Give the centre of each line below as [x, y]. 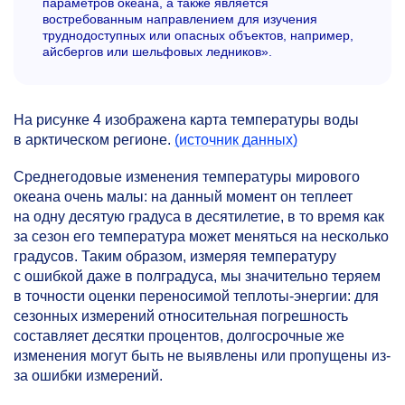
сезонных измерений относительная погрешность [181, 316]
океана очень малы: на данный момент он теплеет [183, 197]
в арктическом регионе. [94, 140]
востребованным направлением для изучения [180, 19]
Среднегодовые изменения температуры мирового [187, 177]
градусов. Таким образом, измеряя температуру [175, 257]
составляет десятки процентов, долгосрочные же [179, 336]
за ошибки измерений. [88, 376]
